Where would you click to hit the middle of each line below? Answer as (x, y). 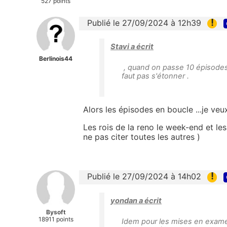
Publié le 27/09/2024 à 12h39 (144, 23)
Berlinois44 (56, 59)
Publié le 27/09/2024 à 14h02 (144, 177)
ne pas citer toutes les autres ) (142, 137)
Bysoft (56, 212)
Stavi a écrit (132, 47)
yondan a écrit (136, 200)
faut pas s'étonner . (155, 76)
